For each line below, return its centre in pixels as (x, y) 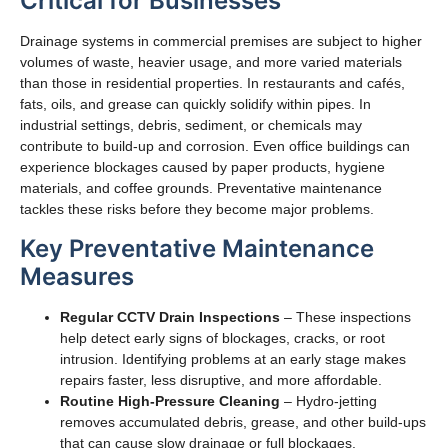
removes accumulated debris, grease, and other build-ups (243, 421)
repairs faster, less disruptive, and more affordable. (221, 379)
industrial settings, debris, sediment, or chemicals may (191, 125)
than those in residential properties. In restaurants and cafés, (212, 83)
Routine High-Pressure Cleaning (170, 400)
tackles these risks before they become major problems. (197, 209)
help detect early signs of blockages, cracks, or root (222, 337)
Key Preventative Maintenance (197, 248)
